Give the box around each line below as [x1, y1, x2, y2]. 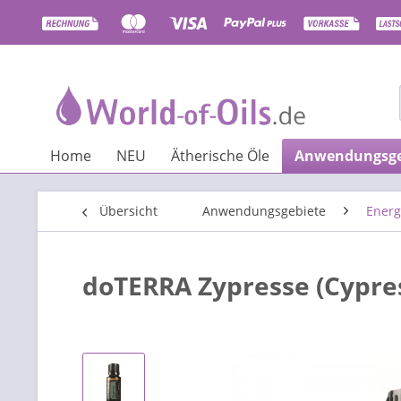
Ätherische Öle [171, 146, 269, 166]
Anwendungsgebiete [202, 202, 326, 219]
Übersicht [99, 202, 158, 219]
